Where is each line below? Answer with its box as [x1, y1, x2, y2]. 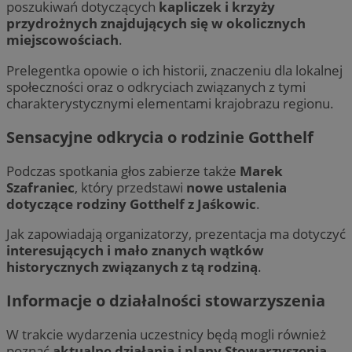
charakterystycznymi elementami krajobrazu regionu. [6, 93, 334, 112]
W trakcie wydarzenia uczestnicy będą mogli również [6, 324, 326, 343]
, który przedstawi [75, 178, 186, 196]
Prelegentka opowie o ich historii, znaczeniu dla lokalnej [6, 60, 343, 79]
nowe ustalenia [186, 178, 287, 196]
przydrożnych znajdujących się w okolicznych [6, 14, 306, 33]
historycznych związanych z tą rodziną [6, 257, 258, 276]
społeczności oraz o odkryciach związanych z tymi [6, 77, 306, 96]
